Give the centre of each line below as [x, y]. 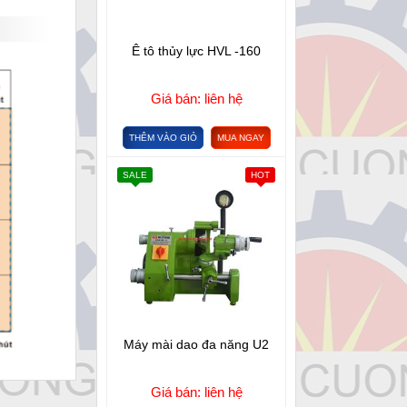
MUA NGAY [240, 138]
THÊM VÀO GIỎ [163, 138]
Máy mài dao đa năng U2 [196, 344]
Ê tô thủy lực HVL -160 [196, 51]
